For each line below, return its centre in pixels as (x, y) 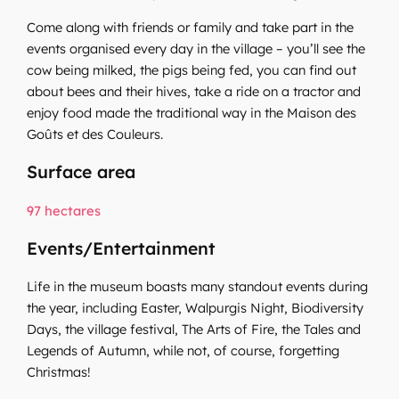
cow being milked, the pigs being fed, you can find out (192, 69)
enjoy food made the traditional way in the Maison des (192, 112)
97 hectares (64, 210)
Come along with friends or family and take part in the (191, 27)
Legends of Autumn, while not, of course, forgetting (183, 351)
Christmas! (59, 372)
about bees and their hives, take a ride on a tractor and (194, 91)
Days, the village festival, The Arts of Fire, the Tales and (194, 330)
